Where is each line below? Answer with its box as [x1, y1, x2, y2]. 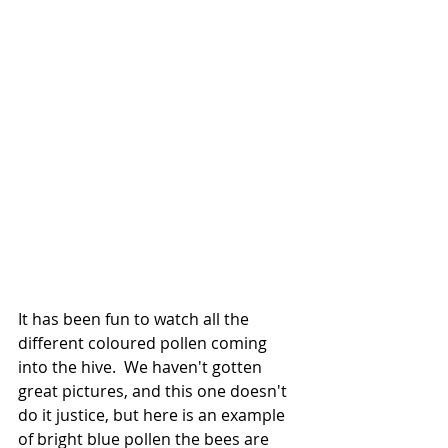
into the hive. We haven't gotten [18, 356, 266, 378]
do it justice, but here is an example [18, 404, 289, 426]
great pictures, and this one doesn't [18, 380, 291, 402]
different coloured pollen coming [18, 332, 271, 354]
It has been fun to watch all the [18, 308, 253, 330]
